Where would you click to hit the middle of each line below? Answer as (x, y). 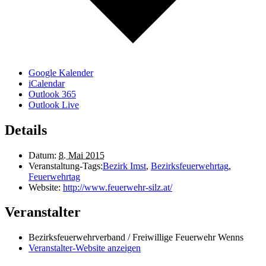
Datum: (42, 155)
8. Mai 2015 (82, 155)
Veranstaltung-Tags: (66, 166)
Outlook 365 (52, 94)
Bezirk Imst (124, 166)
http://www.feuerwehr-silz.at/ (118, 187)
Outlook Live (54, 104)
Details (26, 130)
